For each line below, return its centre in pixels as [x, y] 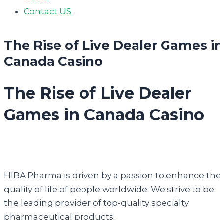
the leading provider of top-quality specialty [96, 203]
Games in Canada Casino [104, 115]
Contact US [47, 11]
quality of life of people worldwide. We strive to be [109, 189]
